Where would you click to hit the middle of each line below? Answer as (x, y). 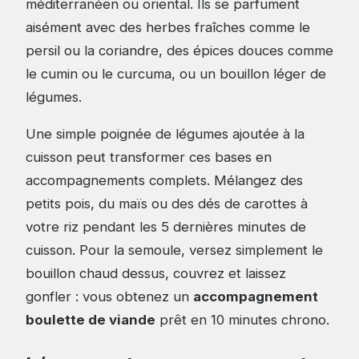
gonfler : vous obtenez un (109, 297)
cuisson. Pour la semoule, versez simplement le (174, 250)
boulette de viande (91, 320)
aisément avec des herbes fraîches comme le (168, 28)
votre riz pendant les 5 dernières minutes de (166, 227)
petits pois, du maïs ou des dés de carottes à (167, 204)
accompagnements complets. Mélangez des (164, 181)
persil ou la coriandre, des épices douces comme (179, 51)
